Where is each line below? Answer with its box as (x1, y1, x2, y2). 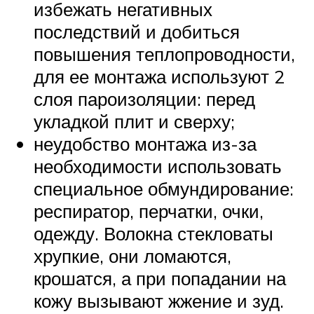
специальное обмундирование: (34, 177, 294, 200)
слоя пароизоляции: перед (34, 87, 255, 110)
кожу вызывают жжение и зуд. (34, 289, 284, 312)
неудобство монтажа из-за (34, 132, 257, 155)
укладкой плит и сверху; (34, 109, 235, 132)
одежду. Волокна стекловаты (34, 221, 273, 245)
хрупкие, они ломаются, (34, 244, 231, 267)
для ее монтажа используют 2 (34, 64, 285, 88)
